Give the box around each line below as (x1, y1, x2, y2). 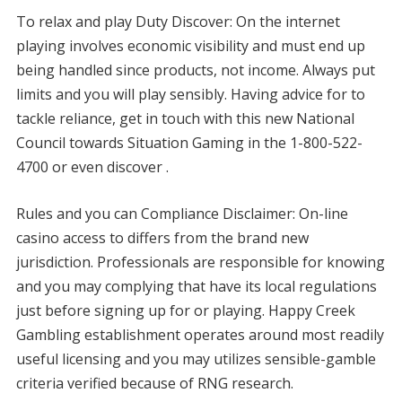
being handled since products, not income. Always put (15, 60, 375, 80)
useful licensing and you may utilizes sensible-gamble (15, 349, 376, 369)
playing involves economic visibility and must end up (15, 36, 365, 56)
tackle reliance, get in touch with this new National (15, 109, 354, 128)
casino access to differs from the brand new (15, 228, 309, 248)
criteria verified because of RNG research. (15, 373, 293, 393)
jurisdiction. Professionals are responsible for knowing (15, 252, 385, 272)
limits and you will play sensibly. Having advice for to (15, 84, 365, 104)
